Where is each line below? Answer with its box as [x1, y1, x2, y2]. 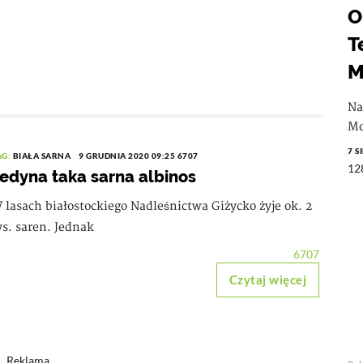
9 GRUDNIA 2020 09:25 [79, 151, 177, 160]
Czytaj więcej [228, 272, 306, 287]
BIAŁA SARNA [12, 151, 70, 160]
